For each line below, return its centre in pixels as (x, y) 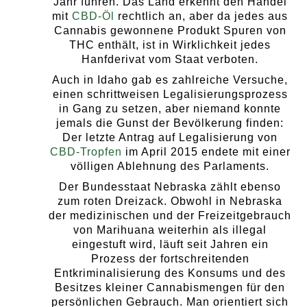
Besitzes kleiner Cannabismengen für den (170, 288)
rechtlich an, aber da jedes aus (201, 16)
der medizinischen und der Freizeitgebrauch (170, 216)
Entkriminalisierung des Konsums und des (170, 273)
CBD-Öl (93, 16)
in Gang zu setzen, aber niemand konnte (170, 109)
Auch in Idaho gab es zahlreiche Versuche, (170, 80)
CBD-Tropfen (86, 152)
